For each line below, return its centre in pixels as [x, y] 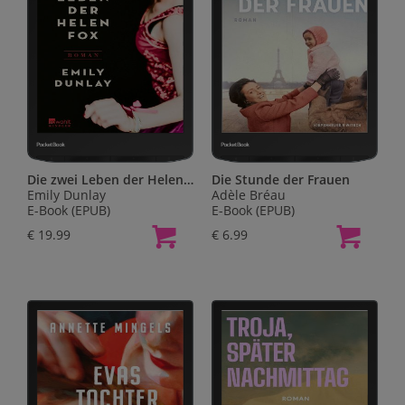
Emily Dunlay [66, 195]
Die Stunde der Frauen [281, 180]
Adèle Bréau [249, 195]
